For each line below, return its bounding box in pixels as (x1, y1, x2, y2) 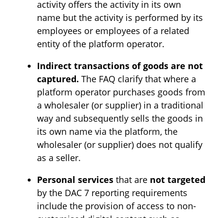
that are (113, 174, 150, 185)
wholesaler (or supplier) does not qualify (37, 139, 202, 150)
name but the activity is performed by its (37, 12, 203, 23)
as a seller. (37, 152, 81, 163)
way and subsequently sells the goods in (37, 112, 203, 124)
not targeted (150, 174, 205, 185)
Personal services (37, 174, 113, 185)
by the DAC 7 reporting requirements (37, 187, 187, 199)
